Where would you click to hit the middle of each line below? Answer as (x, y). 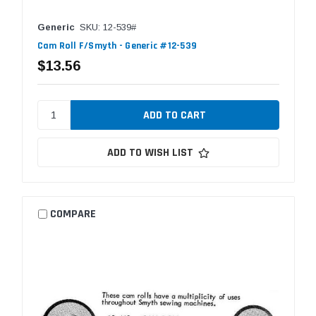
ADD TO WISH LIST (150, 153)
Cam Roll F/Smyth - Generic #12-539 (117, 46)
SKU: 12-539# (108, 28)
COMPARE (73, 214)
